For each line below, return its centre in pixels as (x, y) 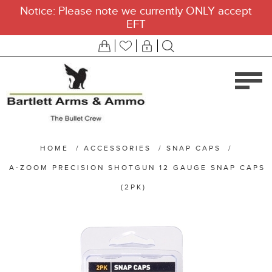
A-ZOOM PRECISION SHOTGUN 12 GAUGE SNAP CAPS (137, 168)
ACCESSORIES (117, 148)
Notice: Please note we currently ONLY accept (136, 11)
